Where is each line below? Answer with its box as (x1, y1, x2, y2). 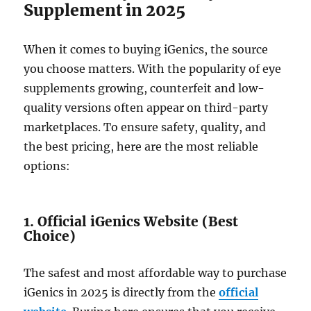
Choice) (24, 228, 76, 245)
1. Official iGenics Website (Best (24, 213, 239, 230)
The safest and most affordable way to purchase (24, 266, 287, 280)
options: (24, 159, 71, 174)
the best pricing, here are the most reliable (24, 140, 259, 154)
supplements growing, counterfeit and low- (24, 81, 265, 96)
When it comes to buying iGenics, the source (24, 42, 269, 57)
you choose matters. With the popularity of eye (24, 62, 282, 76)
